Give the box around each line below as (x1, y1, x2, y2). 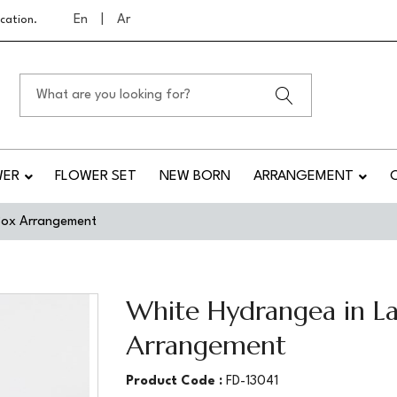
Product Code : (125, 375, 226, 388)
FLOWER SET (55, 169, 137, 183)
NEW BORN (160, 169, 231, 183)
